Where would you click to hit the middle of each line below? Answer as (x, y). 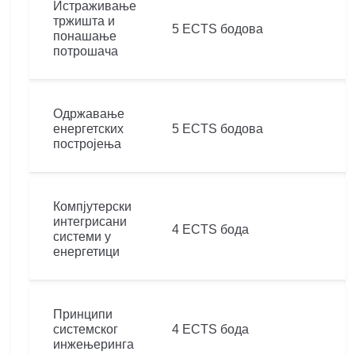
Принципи (83, 314)
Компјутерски (92, 206)
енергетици (86, 252)
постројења (87, 144)
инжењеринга (94, 344)
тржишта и (84, 21)
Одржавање (89, 114)
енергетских (88, 129)
